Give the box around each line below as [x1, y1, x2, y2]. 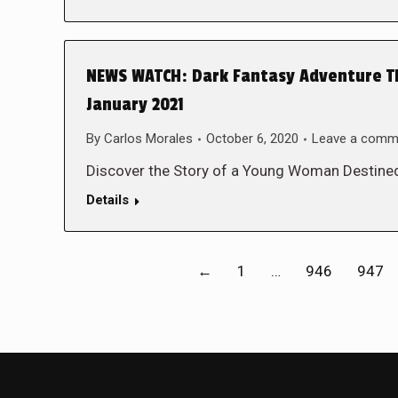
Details [86, 192, 129, 208]
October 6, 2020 [206, 131, 298, 147]
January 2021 [86, 94, 184, 115]
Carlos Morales [104, 131, 193, 147]
